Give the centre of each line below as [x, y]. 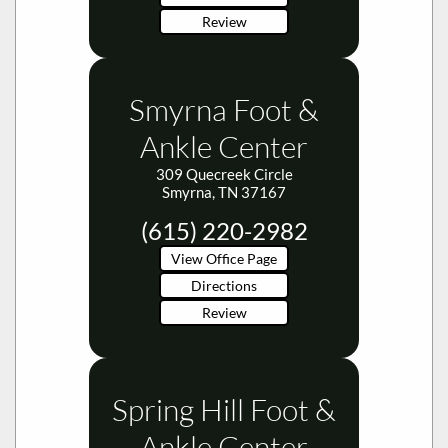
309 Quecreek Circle [224, 173]
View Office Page [224, 258]
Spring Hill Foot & [224, 409]
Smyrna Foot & [224, 109]
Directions [224, 285]
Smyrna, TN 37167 [224, 191]
